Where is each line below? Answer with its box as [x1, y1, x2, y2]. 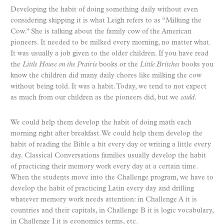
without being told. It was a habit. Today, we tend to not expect [10, 82, 206, 90]
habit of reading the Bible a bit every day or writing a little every [10, 140, 211, 148]
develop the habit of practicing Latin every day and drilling [10, 184, 194, 192]
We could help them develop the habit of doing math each [10, 118, 191, 126]
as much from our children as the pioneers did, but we [10, 93, 180, 101]
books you [179, 60, 213, 68]
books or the [97, 60, 140, 68]
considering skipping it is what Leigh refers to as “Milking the [10, 16, 201, 24]
